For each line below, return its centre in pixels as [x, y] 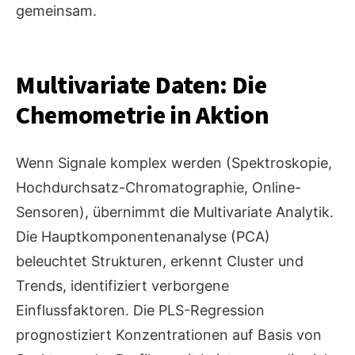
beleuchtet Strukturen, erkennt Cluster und [160, 261]
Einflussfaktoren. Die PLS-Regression [140, 311]
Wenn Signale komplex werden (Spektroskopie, [174, 163]
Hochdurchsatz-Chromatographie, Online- [158, 188]
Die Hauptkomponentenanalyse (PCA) [143, 237]
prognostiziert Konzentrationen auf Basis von [169, 335]
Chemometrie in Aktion [143, 116]
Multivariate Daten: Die [141, 86]
